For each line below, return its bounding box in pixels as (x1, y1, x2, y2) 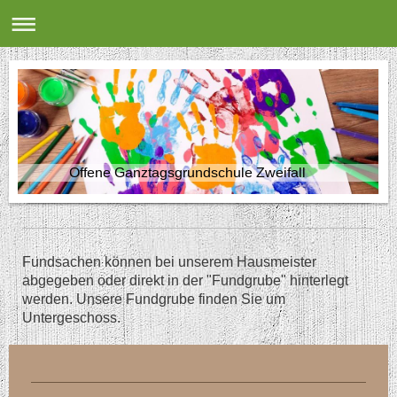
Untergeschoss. (22, 310, 121, 326)
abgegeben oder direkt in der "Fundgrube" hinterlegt (22, 273, 348, 289)
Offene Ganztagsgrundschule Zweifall (26, 165, 306, 181)
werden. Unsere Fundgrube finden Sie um (22, 292, 285, 307)
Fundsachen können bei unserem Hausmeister (22, 254, 316, 270)
